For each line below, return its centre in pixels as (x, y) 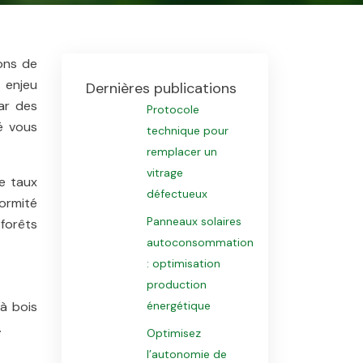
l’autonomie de (186, 354)
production (176, 284)
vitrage (164, 173)
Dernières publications (161, 88)
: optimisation (183, 263)
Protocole (173, 109)
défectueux (177, 194)
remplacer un (181, 152)
